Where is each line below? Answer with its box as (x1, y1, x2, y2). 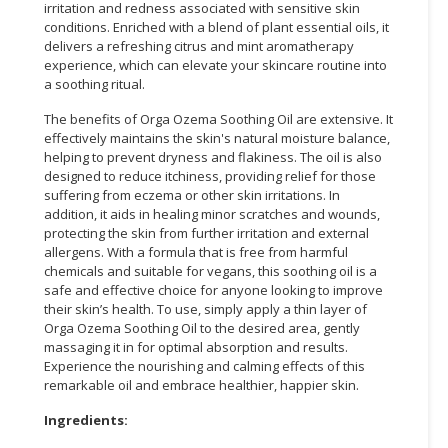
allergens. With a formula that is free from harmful (44, 242, 348, 261)
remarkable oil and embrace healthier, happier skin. (44, 375, 359, 394)
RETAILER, (10, 110, 81, 130)
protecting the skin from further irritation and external (44, 223, 369, 242)
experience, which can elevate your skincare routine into (44, 55, 387, 74)
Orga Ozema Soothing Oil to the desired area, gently (44, 318, 360, 337)
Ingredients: (44, 410, 128, 429)
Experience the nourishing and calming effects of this (44, 356, 365, 375)
